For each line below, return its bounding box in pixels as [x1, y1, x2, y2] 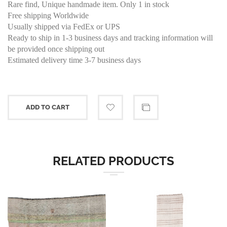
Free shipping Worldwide [8, 11, 89, 20]
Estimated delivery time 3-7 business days [8, 56, 141, 65]
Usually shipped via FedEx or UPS [8, 22, 120, 31]
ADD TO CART [26, 103, 69, 111]
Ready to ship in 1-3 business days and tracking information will [8, 33, 213, 43]
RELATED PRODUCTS [53, 154, 174, 169]
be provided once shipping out [8, 45, 104, 54]
